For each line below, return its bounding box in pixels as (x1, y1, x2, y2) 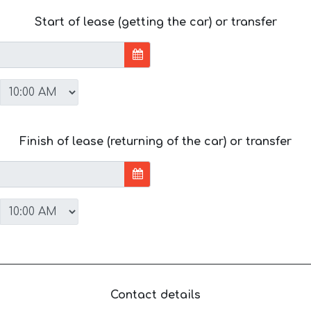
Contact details (110, 288, 201, 301)
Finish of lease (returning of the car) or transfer (19, 135, 292, 148)
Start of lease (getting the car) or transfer (34, 15, 277, 28)
